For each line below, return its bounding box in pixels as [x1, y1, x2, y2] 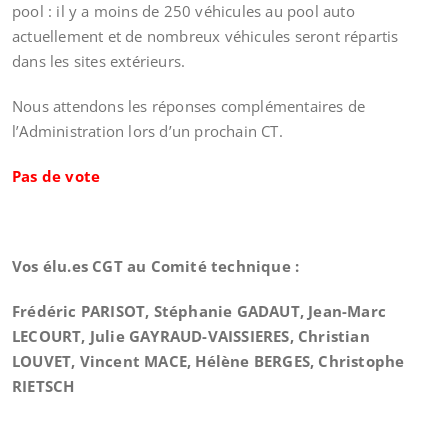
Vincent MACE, [79, 351, 196, 371]
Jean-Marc [308, 301, 387, 321]
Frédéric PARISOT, [12, 301, 154, 321]
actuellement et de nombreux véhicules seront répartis [12, 26, 399, 46]
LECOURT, [12, 326, 90, 346]
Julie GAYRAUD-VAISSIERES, [89, 326, 299, 346]
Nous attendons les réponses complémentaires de [12, 96, 366, 116]
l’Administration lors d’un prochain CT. [12, 121, 283, 141]
